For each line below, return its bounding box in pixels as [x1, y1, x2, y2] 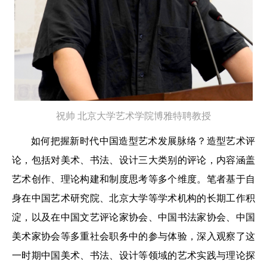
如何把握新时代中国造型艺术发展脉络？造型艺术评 [31, 135, 255, 146]
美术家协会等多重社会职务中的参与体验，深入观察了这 [12, 231, 255, 241]
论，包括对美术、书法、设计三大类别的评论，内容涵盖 [12, 154, 255, 165]
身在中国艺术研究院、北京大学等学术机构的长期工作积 [12, 193, 255, 203]
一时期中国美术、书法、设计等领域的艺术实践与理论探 [12, 250, 255, 260]
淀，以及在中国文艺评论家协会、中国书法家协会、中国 [12, 212, 255, 222]
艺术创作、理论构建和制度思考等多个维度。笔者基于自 [12, 173, 255, 184]
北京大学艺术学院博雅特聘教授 [77, 110, 211, 121]
